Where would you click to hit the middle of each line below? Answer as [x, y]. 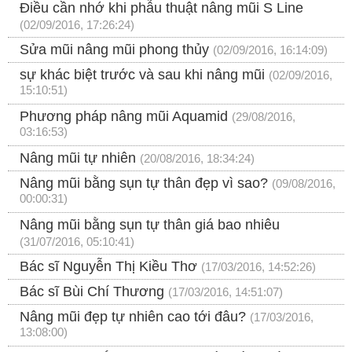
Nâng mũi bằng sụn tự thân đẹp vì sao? [144, 183]
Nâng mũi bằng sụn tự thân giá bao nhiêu [150, 225]
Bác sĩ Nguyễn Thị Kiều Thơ [108, 267]
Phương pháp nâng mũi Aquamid [124, 117]
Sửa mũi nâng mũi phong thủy [114, 50]
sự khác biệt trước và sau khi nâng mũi [142, 75]
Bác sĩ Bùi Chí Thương [92, 292]
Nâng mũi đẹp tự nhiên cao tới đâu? [133, 317]
